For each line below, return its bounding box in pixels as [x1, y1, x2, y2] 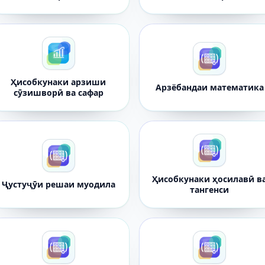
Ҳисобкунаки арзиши [11, 76, 106, 88]
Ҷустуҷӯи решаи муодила [1, 179, 115, 190]
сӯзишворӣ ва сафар [13, 87, 104, 98]
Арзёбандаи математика [155, 82, 264, 93]
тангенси [190, 184, 230, 195]
